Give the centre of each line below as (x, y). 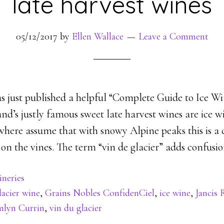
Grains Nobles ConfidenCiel (100, 193)
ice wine (175, 193)
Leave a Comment (173, 36)
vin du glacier (76, 208)
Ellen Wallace (97, 36)
